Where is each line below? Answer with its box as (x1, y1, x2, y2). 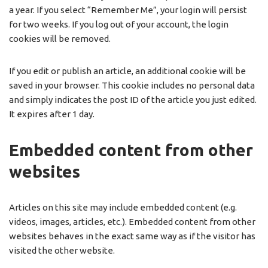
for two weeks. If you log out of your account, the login (9, 19, 229, 30)
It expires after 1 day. (9, 109, 95, 120)
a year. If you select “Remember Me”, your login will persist (9, 5, 247, 16)
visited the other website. (9, 245, 115, 256)
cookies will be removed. (9, 33, 111, 44)
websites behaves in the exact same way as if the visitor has (9, 231, 255, 242)
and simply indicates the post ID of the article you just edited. (9, 95, 257, 105)
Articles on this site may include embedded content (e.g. (9, 202, 237, 213)
